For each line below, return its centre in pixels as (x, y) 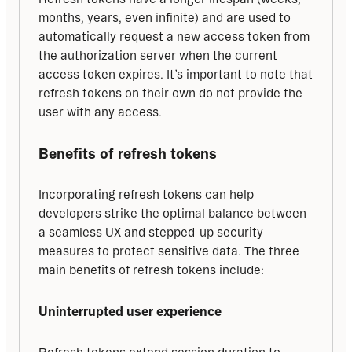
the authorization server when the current (158, 55)
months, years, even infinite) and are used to (165, 17)
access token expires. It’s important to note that (176, 74)
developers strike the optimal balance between (172, 213)
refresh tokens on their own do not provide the (170, 93)
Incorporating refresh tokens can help (146, 194)
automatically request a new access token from (174, 36)
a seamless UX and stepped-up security (151, 232)
